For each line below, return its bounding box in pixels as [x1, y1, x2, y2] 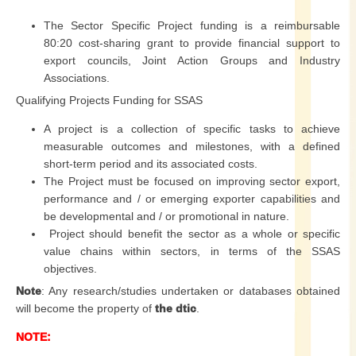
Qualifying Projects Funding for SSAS [16, 94, 203, 106]
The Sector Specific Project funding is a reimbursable [44, 19, 340, 32]
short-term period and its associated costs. [44, 157, 257, 170]
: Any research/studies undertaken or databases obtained [41, 284, 340, 297]
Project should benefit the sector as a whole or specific [44, 227, 340, 240]
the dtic [155, 302, 196, 315]
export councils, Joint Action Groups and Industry [44, 54, 340, 67]
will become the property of [16, 302, 155, 315]
